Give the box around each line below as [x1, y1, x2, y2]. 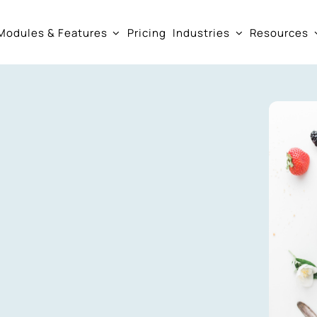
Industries [173, 25, 231, 40]
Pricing [127, 25, 166, 40]
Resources [250, 25, 309, 40]
